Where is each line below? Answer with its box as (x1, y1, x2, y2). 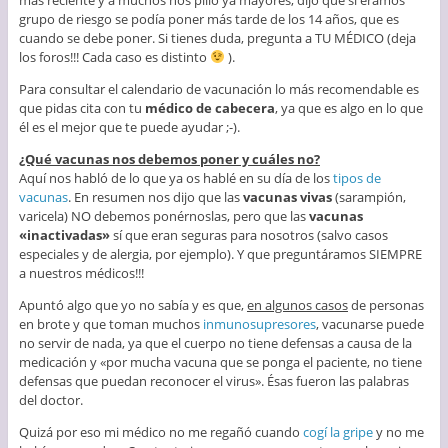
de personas (347, 295, 424, 314)
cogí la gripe (302, 422, 373, 441)
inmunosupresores (202, 314, 316, 333)
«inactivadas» (18, 225, 110, 244)
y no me (372, 422, 424, 441)
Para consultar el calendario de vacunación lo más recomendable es (18, 79, 419, 98)
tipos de (332, 168, 381, 187)
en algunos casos (246, 295, 348, 314)
